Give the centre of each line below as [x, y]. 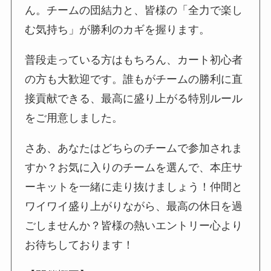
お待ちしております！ [80, 245]
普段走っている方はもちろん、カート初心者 [134, 60]
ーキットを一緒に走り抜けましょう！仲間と [134, 187]
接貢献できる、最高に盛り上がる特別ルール [134, 99]
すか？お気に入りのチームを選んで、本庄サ [134, 168]
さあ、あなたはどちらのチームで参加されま [134, 149]
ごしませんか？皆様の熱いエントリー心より [134, 226]
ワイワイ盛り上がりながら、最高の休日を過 [134, 207]
